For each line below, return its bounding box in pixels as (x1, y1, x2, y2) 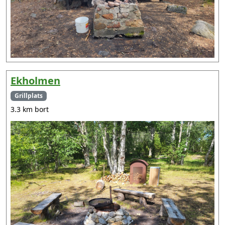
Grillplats (14, 91, 43, 100)
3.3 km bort (11, 104, 49, 115)
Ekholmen (11, 74, 60, 88)
